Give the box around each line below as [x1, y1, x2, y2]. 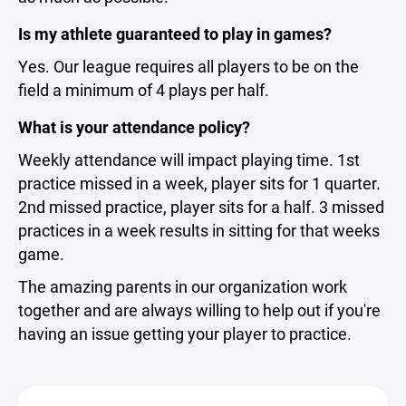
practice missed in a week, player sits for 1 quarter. [18, 171, 381, 194]
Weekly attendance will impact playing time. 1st [18, 148, 360, 170]
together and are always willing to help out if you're [18, 298, 381, 321]
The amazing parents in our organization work [18, 275, 347, 297]
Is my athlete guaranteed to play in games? [18, 22, 332, 44]
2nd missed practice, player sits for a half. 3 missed [18, 195, 384, 217]
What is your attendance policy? [18, 115, 250, 138]
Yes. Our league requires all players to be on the [18, 54, 359, 77]
